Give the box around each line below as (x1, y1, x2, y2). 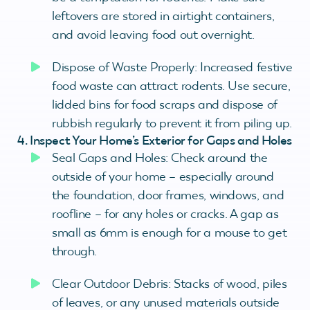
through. (52, 243, 98, 259)
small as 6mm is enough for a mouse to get (52, 224, 287, 240)
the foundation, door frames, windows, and (52, 187, 284, 203)
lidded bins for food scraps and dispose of (52, 96, 277, 112)
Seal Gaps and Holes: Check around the (52, 149, 268, 165)
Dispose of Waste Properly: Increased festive (52, 59, 293, 75)
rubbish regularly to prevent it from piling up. (52, 115, 293, 131)
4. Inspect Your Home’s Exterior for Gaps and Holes (17, 132, 292, 148)
